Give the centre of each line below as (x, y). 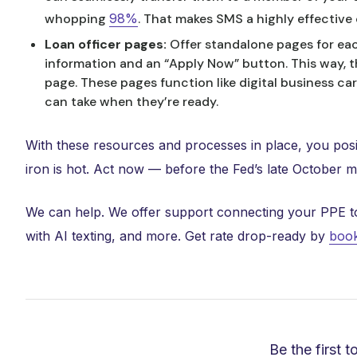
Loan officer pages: (107, 44)
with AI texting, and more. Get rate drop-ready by (177, 236)
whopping (77, 19)
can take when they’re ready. (133, 102)
